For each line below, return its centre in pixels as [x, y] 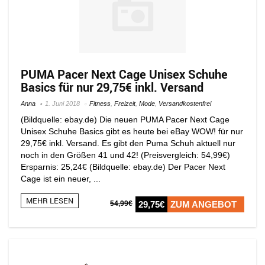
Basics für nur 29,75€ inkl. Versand [112, 87]
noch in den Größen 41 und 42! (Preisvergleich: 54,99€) [125, 155]
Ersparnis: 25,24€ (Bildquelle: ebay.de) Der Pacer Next [123, 167]
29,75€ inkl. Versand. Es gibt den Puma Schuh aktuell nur [128, 143]
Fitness [100, 103]
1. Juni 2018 [62, 103]
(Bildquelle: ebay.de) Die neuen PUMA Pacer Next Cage [125, 119]
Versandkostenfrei [185, 103]
